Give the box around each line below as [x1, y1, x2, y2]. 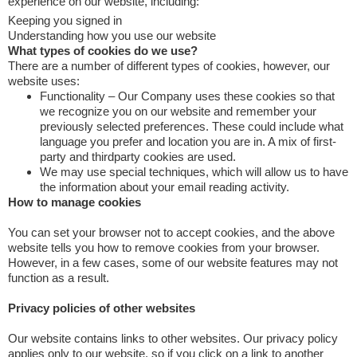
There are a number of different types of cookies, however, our [8, 59, 330, 73]
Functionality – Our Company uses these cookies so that [40, 89, 335, 103]
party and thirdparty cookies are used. [40, 150, 236, 163]
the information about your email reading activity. [40, 180, 289, 194]
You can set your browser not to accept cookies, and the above [8, 226, 335, 239]
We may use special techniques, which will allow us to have [40, 165, 348, 178]
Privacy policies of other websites [8, 301, 195, 315]
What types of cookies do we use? [8, 44, 198, 57]
